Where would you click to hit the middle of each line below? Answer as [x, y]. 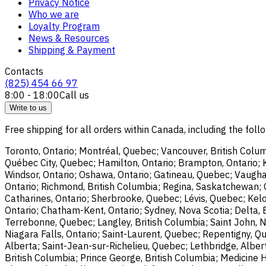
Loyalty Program [64, 26]
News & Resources [69, 38]
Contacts [24, 71]
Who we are [54, 14]
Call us [74, 95]
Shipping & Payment [72, 50]
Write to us [28, 107]
